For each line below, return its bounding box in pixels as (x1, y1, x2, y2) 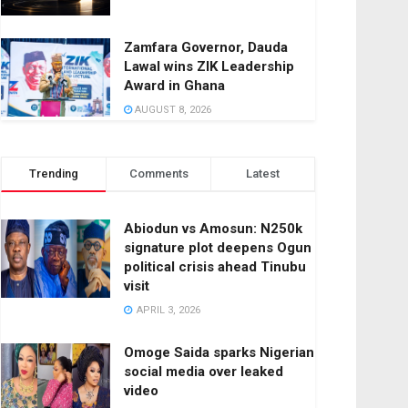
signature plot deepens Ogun (124, 240, 311, 257)
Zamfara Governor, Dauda (124, 39, 288, 56)
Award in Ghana (124, 77, 225, 95)
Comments (128, 167, 189, 181)
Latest (246, 167, 280, 181)
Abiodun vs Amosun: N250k (124, 220, 302, 238)
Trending (29, 167, 78, 181)
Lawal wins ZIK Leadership (124, 58, 294, 76)
